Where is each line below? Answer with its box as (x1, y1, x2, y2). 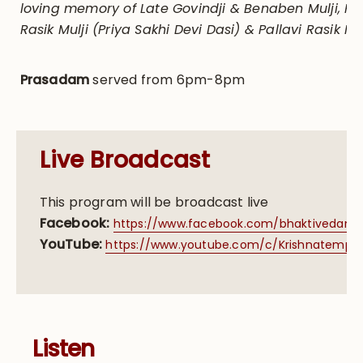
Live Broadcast (39, 143, 216, 176)
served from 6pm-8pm (89, 70, 246, 90)
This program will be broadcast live (39, 192, 269, 211)
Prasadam (19, 70, 90, 90)
